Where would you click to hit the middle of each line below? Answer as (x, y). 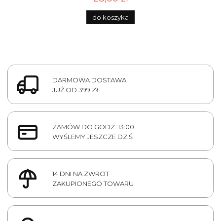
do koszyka (110, 17)
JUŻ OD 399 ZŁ (76, 90)
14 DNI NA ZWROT (81, 174)
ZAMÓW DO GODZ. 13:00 (93, 127)
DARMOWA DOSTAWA (89, 80)
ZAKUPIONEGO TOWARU (93, 184)
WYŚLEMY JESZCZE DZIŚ (92, 137)
